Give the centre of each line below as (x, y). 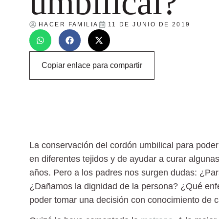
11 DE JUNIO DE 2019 (149, 24)
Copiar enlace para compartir (92, 65)
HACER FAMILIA (69, 24)
